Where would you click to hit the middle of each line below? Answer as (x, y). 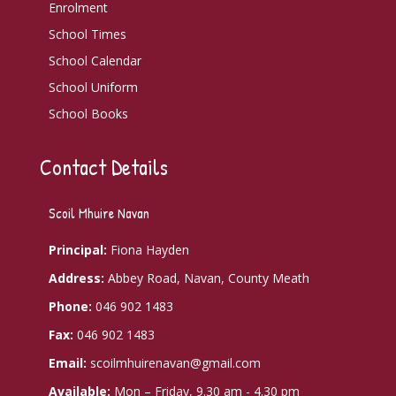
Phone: (70, 306)
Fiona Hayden (148, 249)
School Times (87, 34)
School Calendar (95, 60)
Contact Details (103, 167)
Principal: (77, 249)
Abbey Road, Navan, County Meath (206, 278)
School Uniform (93, 87)
